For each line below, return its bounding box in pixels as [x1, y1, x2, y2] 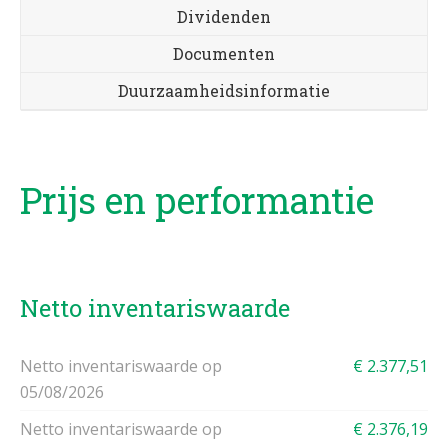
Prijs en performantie [20, 176, 374, 224]
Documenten [173, 43, 275, 64]
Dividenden [177, 6, 271, 27]
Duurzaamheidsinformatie [118, 80, 330, 101]
